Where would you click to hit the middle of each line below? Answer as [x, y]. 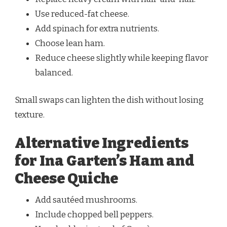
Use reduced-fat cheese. [82, 14]
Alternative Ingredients [102, 143]
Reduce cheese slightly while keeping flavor [122, 58]
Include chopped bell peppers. [94, 214]
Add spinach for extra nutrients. [97, 28]
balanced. [54, 72]
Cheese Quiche [66, 178]
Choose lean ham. [70, 43]
